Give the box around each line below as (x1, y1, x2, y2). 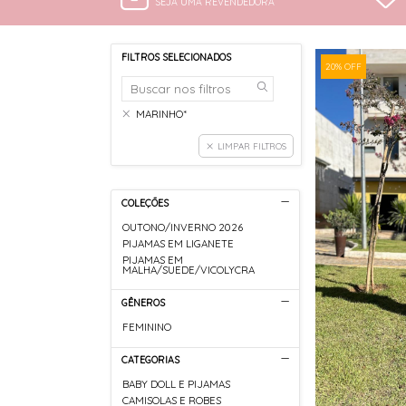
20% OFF (324, 61, 362, 72)
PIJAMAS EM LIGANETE (122, 237, 235, 250)
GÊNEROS (121, 295, 165, 309)
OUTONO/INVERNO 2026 (122, 221, 244, 235)
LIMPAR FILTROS (217, 140, 286, 151)
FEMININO (122, 321, 172, 334)
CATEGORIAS (121, 353, 179, 367)
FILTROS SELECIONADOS (121, 50, 231, 63)
